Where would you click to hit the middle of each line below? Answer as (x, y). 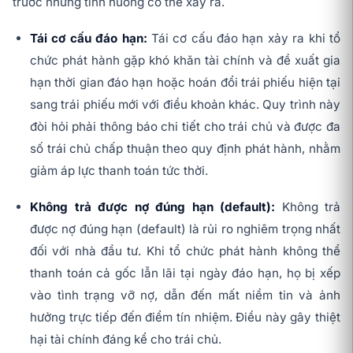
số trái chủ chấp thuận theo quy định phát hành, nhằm (185, 149)
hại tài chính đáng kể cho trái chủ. (126, 340)
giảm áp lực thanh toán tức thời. (119, 171)
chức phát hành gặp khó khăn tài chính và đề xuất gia (185, 61)
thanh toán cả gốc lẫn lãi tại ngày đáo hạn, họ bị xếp (185, 273)
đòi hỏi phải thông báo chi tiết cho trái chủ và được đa (185, 127)
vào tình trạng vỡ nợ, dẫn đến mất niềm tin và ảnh (185, 295)
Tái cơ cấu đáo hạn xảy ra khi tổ (246, 39)
